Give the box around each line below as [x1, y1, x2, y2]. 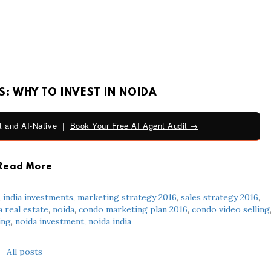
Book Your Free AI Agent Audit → [70, 119, 198, 131]
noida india [88, 215, 132, 227]
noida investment [15, 215, 85, 227]
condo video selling [191, 203, 270, 215]
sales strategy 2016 [180, 191, 258, 203]
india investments [2, 191, 73, 203]
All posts [7, 246, 43, 257]
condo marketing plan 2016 [78, 203, 188, 215]
